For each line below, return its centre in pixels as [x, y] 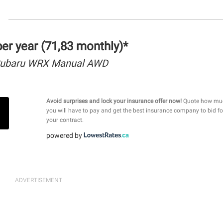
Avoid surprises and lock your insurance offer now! [114, 101]
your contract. [65, 120]
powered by [65, 135]
